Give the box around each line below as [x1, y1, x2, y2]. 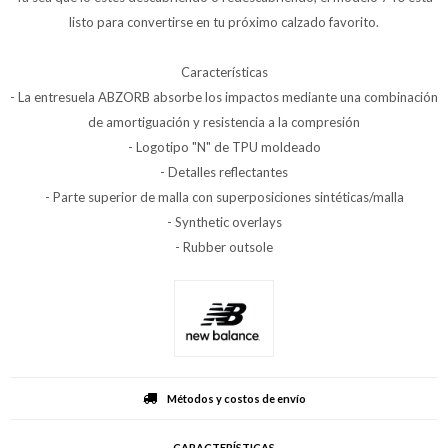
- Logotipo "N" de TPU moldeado [127, 139, 321, 155]
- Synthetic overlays [166, 214, 282, 230]
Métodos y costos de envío [166, 391, 306, 405]
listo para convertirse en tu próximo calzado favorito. [69, 14, 379, 30]
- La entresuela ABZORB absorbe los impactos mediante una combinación [10, 89, 438, 105]
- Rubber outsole [175, 239, 273, 255]
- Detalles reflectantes [160, 164, 288, 180]
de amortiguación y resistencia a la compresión [88, 114, 360, 130]
